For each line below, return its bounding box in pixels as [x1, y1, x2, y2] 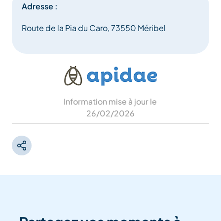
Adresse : [22, 1, 58, 12]
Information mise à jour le [64, 96, 157, 107]
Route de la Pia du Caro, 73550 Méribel [22, 23, 166, 34]
